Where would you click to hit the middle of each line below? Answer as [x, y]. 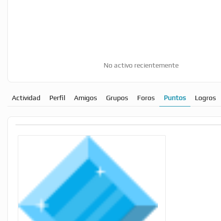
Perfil [57, 97]
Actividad [26, 97]
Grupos [117, 97]
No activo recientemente [141, 65]
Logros [205, 97]
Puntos [175, 97]
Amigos [86, 97]
